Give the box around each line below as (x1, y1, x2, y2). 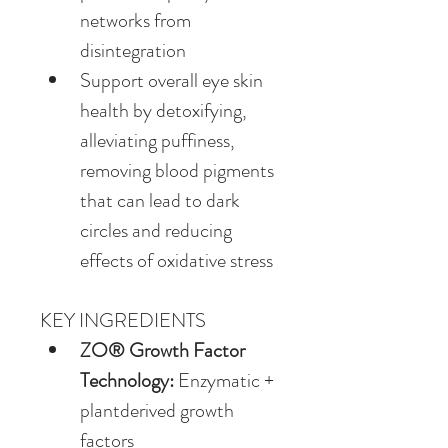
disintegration (80, 35, 186, 65)
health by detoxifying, (80, 95, 251, 125)
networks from (80, 5, 195, 35)
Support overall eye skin (80, 65, 267, 95)
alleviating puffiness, (80, 125, 239, 155)
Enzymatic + (178, 365, 278, 395)
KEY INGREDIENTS (40, 305, 206, 335)
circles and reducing (80, 215, 236, 245)
